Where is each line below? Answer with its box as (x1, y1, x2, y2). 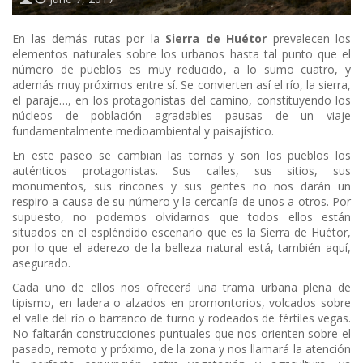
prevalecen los (267, 31, 351, 47)
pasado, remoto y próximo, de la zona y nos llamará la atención (12, 341, 351, 357)
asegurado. (12, 255, 70, 271)
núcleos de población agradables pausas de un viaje (12, 108, 351, 124)
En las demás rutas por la (12, 31, 165, 47)
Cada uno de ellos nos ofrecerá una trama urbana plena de (12, 280, 351, 296)
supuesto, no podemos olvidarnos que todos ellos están (12, 209, 351, 225)
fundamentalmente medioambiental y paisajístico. (12, 123, 274, 139)
